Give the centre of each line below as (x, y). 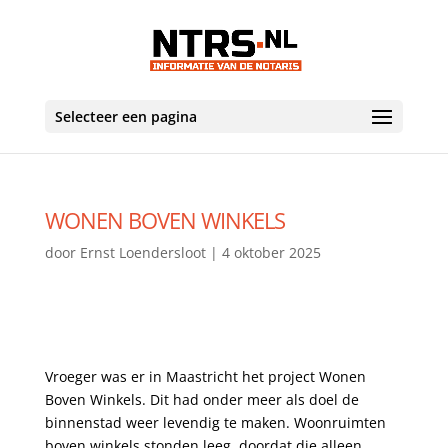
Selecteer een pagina (125, 116)
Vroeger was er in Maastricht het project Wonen (205, 376)
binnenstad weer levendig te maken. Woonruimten (215, 422)
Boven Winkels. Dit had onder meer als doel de (201, 399)
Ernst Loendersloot (142, 252)
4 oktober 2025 (271, 252)
